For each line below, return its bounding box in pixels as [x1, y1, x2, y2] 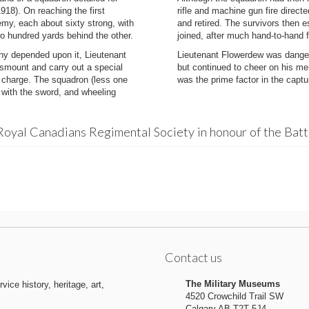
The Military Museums [186, 279, 280, 289]
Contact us [165, 250, 222, 265]
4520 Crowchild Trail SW [186, 291, 283, 301]
